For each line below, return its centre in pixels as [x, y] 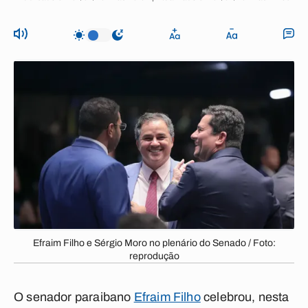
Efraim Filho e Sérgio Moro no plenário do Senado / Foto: [154, 243]
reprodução [154, 256]
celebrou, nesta [245, 297]
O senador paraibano [74, 297]
